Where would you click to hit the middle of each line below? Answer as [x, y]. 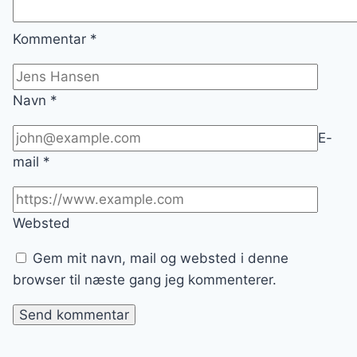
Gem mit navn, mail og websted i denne [161, 259]
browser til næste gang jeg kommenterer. [145, 280]
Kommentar [51, 39]
